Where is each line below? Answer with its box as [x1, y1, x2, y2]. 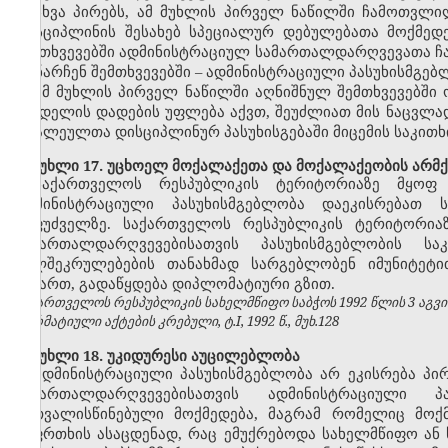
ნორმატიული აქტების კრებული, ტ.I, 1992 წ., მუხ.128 [15, 312, 339, 331]
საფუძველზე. [15, 213, 123, 234]
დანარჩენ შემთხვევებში [15, 61, 195, 82]
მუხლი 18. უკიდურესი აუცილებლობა [15, 345, 300, 366]
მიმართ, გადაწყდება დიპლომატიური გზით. [15, 273, 335, 294]
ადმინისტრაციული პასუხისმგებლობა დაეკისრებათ [15, 193, 441, 214]
